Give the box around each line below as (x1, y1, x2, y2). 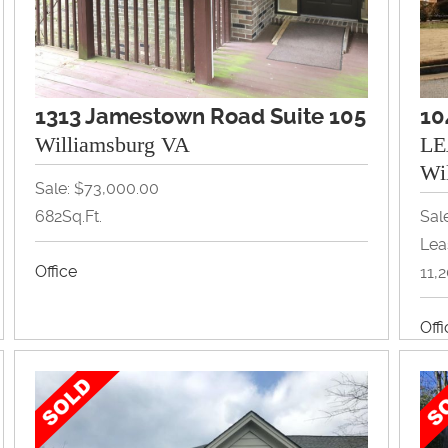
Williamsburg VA (35, 131, 191, 157)
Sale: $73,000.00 (35, 178, 160, 198)
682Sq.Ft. (35, 206, 103, 226)
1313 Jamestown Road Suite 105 (35, 103, 367, 129)
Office (35, 261, 78, 281)
